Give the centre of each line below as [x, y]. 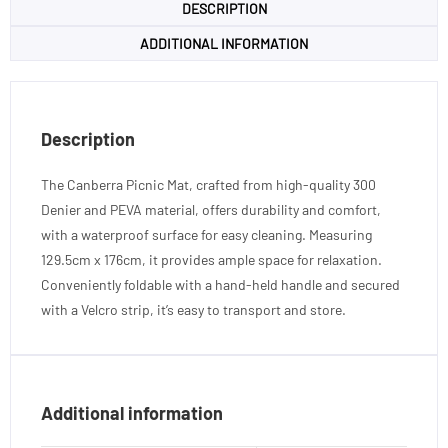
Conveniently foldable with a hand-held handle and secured [220, 284]
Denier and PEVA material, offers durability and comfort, [211, 209]
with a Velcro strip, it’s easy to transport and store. [193, 309]
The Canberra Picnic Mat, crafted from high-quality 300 [208, 184]
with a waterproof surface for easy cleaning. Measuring [206, 234]
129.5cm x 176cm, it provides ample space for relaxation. [211, 259]
